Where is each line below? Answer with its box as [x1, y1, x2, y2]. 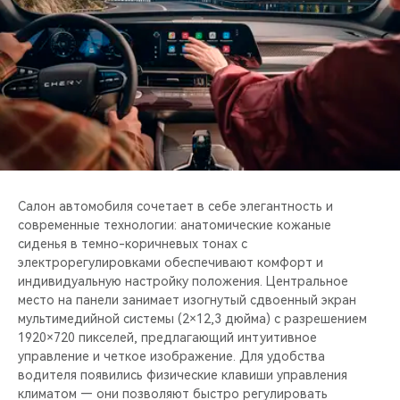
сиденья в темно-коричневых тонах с [18, 237, 247, 252]
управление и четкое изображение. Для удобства [18, 349, 325, 364]
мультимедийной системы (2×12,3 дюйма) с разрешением [18, 312, 367, 327]
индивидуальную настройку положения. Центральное [18, 274, 348, 289]
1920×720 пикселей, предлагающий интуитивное [18, 330, 317, 346]
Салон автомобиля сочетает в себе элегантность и [18, 199, 333, 214]
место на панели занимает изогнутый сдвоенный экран [18, 293, 356, 308]
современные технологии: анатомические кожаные [18, 218, 331, 233]
